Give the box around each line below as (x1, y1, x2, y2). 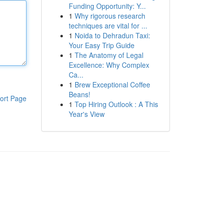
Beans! (68, 89, 90, 99)
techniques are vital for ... (68, 21, 147, 30)
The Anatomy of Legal (74, 50, 143, 60)
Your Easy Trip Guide (68, 40, 135, 50)
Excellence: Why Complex (68, 60, 149, 70)
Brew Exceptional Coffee (74, 80, 150, 89)
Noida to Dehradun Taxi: (74, 30, 150, 40)
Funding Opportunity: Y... (68, 1, 146, 11)
